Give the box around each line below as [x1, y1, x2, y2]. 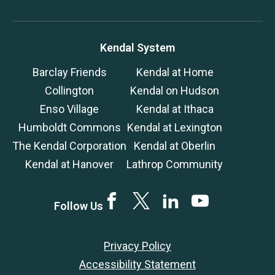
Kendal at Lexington [127, 120, 222, 134]
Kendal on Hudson [130, 83, 219, 97]
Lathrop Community [126, 157, 223, 171]
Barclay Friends [32, 65, 107, 79]
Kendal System [100, 41, 175, 54]
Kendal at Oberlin [134, 139, 215, 152]
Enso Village [40, 102, 99, 115]
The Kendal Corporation [12, 139, 126, 152]
